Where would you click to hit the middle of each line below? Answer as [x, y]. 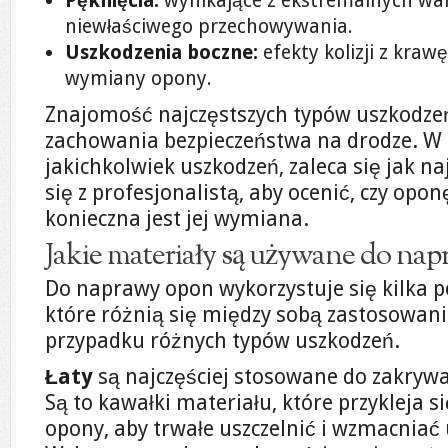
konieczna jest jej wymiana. [177, 218]
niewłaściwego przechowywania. [209, 26]
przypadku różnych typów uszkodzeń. [222, 340]
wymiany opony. [138, 78]
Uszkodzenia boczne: [161, 52]
